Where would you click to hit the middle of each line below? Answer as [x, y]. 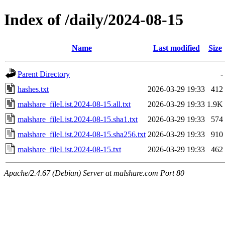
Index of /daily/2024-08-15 [94, 20]
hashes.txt [33, 89]
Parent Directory [44, 74]
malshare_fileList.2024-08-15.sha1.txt [78, 119]
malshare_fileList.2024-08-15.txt [69, 149]
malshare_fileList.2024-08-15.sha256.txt [82, 134]
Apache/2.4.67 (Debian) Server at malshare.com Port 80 [94, 173]
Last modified [176, 48]
